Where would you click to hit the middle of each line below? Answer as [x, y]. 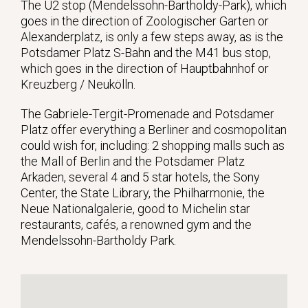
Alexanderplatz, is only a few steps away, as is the [152, 36]
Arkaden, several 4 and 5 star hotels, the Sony [140, 177]
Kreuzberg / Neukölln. [78, 84]
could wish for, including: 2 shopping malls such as [153, 145]
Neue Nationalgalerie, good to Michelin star [135, 208]
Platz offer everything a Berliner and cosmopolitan [154, 129]
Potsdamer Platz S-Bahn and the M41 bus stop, [146, 52]
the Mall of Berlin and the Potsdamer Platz [133, 161]
